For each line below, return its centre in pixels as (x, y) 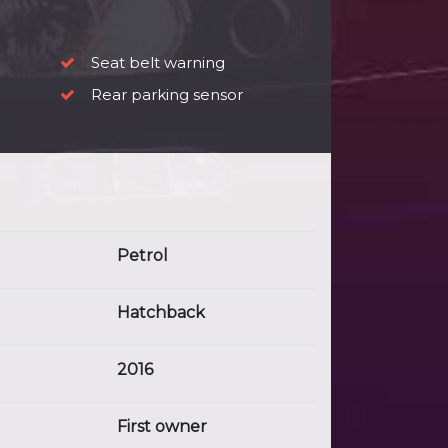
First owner (162, 426)
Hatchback (161, 312)
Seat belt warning (156, 62)
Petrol (142, 255)
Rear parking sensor (165, 94)
